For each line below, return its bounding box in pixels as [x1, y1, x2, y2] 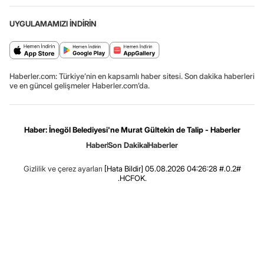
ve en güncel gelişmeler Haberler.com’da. [9, 80, 150, 90]
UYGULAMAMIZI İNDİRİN [9, 18, 97, 28]
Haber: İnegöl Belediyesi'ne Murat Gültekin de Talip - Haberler [24, 124, 240, 134]
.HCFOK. [117, 173, 147, 183]
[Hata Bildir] [104, 163, 143, 173]
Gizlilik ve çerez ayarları [23, 163, 103, 173]
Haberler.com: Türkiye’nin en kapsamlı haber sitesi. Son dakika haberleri [9, 71, 255, 81]
